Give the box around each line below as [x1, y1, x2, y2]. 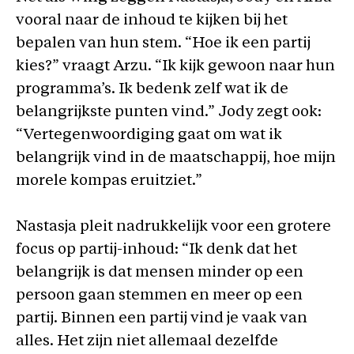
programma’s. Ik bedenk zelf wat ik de [16, 82, 288, 97]
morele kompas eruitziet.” [16, 174, 202, 189]
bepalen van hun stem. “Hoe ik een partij [16, 36, 311, 51]
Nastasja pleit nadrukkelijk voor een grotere [16, 219, 331, 235]
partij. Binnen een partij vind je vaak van [16, 311, 307, 326]
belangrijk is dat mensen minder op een [16, 265, 303, 281]
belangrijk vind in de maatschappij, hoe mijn [16, 151, 336, 166]
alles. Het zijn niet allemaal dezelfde [16, 333, 278, 349]
